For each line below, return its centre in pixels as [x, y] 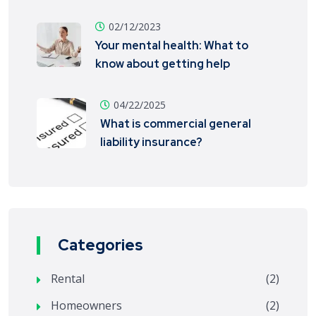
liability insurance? [152, 142]
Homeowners [86, 305]
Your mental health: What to [172, 45]
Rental [68, 279]
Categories [101, 245]
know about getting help [163, 64]
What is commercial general [176, 124]
